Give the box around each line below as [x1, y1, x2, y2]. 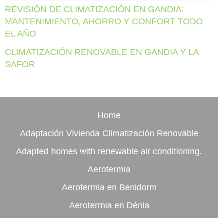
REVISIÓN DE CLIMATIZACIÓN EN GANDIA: [5, 4, 184, 14]
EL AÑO [5, 28, 36, 38]
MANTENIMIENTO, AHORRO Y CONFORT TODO [5, 16, 203, 26]
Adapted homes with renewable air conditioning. [16, 146, 202, 156]
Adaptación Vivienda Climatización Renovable [19, 128, 199, 138]
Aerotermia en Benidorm [61, 182, 157, 192]
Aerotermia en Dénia [69, 200, 149, 210]
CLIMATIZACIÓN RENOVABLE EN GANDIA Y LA [5, 47, 199, 57]
